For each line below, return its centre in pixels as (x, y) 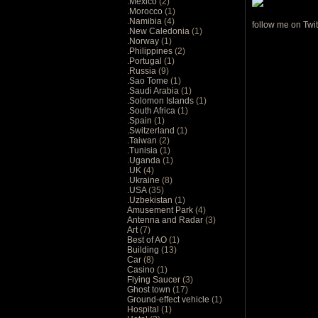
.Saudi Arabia (154, 91)
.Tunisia (143, 150)
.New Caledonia (159, 31)
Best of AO (148, 240)
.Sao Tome (149, 81)
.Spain (141, 120)
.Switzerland (152, 130)
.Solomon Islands (161, 100)
